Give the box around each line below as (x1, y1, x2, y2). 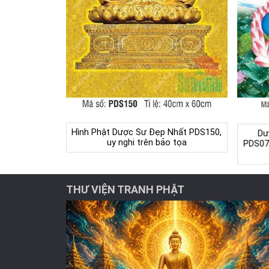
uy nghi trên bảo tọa (106, 138, 187, 148)
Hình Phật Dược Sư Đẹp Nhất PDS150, (71, 127, 222, 138)
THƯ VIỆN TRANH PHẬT (65, 183, 184, 196)
